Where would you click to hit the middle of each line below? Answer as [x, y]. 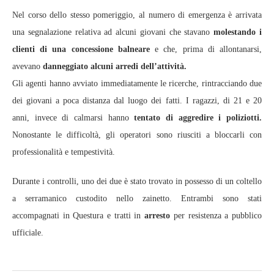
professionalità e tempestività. [64, 152]
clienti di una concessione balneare [81, 49]
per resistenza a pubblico [216, 215]
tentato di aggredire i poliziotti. [198, 117]
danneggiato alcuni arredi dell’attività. [113, 66]
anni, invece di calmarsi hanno [73, 117]
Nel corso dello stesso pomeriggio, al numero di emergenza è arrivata [137, 15]
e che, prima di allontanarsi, [206, 49]
